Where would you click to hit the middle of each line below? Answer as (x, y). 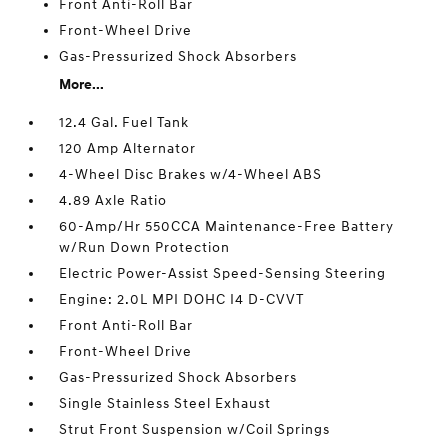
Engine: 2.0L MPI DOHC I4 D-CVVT (182, 300)
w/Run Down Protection (145, 248)
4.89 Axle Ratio (113, 201)
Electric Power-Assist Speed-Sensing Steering (223, 274)
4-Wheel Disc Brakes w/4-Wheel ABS (191, 175)
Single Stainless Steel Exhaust (165, 404)
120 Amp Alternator (128, 149)
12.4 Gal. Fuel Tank (124, 123)
